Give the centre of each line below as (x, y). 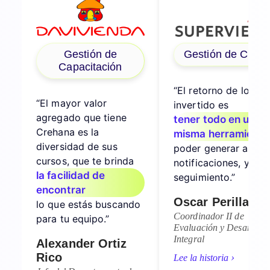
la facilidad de (71, 175)
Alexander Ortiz (82, 244)
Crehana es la (68, 132)
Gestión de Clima (226, 55)
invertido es (201, 105)
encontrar (61, 190)
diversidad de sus (77, 147)
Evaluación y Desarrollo (221, 228)
